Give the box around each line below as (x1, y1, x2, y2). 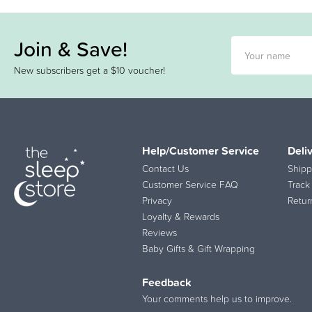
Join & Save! (14, 33, 127, 65)
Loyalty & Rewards (142, 209, 219, 224)
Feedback (142, 273, 192, 290)
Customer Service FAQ (142, 177, 238, 192)
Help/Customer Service (142, 141, 259, 159)
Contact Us (142, 161, 189, 175)
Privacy (142, 193, 172, 208)
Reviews (142, 225, 177, 240)
